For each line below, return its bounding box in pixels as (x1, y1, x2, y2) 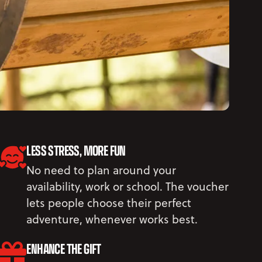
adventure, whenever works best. (26, 211, 198, 227)
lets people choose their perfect (26, 194, 192, 211)
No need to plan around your (26, 161, 177, 178)
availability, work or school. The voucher (26, 178, 229, 194)
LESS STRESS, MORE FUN (26, 139, 126, 160)
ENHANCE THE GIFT (26, 237, 101, 258)
